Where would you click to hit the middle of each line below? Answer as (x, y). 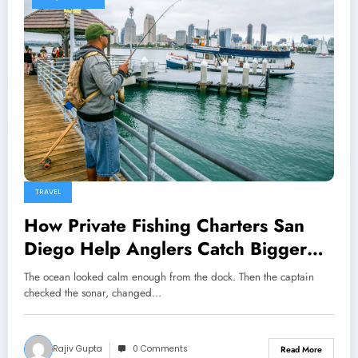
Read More (301, 349)
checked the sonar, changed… (93, 293)
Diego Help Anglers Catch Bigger (165, 249)
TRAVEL (48, 192)
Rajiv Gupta (78, 349)
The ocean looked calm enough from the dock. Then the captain (169, 277)
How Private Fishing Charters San (164, 226)
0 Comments (160, 349)
